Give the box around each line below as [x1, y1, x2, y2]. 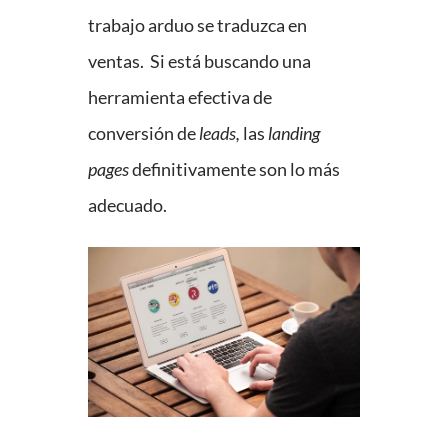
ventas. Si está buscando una [88, 50, 311, 73]
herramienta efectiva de [88, 86, 272, 109]
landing [268, 122, 320, 145]
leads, [199, 122, 240, 145]
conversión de [88, 122, 199, 145]
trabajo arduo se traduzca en [88, 14, 307, 37]
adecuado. [88, 194, 167, 217]
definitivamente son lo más [129, 158, 340, 181]
